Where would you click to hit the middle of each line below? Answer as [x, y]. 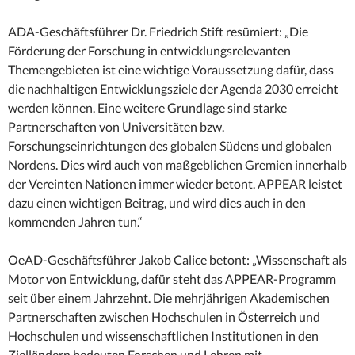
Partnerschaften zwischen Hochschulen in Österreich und [164, 317]
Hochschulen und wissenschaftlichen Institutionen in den [163, 336]
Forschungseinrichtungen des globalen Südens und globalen [170, 146]
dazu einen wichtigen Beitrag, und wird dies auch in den [157, 203]
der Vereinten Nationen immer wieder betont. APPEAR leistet [175, 184]
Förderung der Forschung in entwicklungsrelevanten [149, 51]
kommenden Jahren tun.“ [75, 222]
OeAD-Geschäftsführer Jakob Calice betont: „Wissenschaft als [177, 260]
